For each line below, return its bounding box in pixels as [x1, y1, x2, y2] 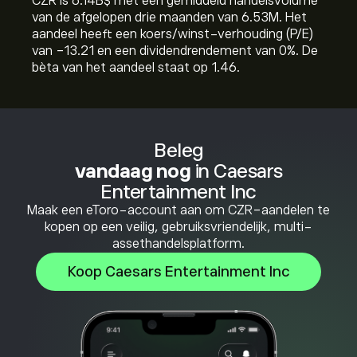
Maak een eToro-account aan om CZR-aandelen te [27, 203, 330, 218]
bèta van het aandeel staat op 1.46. [32, 61, 240, 75]
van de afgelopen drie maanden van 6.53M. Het [32, 10, 307, 25]
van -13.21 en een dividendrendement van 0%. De [32, 44, 318, 58]
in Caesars [190, 160, 283, 182]
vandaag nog [74, 160, 190, 182]
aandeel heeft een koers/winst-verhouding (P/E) [32, 27, 313, 41]
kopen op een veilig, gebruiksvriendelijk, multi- [45, 220, 312, 234]
